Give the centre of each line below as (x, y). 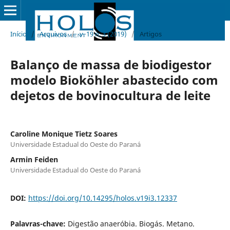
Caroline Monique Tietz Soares (64, 133)
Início (18, 34)
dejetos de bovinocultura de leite (110, 95)
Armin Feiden (34, 159)
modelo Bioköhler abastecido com (114, 80)
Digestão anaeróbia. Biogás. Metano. (131, 223)
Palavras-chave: (39, 223)
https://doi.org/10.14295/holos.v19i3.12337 (102, 198)
